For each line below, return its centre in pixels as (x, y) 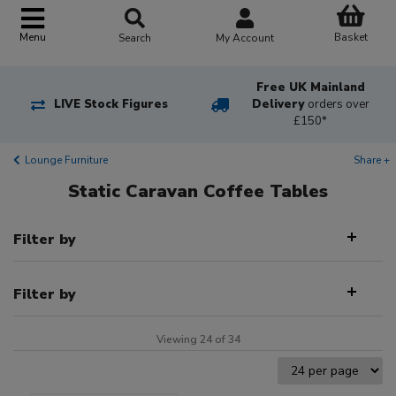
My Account (245, 38)
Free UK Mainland (310, 88)
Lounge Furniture (66, 160)
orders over (338, 105)
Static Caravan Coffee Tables (198, 192)
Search (135, 38)
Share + (372, 160)
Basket (350, 37)
